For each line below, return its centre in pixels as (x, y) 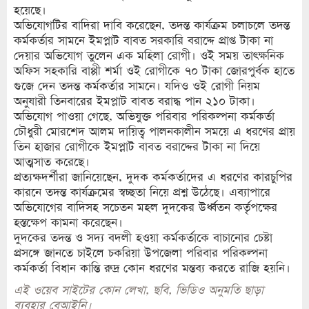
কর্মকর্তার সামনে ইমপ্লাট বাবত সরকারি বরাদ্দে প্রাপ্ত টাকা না (143, 41)
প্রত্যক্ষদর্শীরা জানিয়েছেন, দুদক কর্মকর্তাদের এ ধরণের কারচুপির (153, 177)
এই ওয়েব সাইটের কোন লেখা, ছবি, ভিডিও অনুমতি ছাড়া (139, 290)
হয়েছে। (30, 10)
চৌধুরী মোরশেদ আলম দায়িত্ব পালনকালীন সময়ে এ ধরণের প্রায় (154, 132)
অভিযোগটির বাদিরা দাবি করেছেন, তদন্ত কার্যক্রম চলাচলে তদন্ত (152, 26)
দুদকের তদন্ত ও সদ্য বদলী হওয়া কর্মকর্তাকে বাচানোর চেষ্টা (143, 238)
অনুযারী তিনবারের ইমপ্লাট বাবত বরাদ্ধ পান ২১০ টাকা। (134, 101)
